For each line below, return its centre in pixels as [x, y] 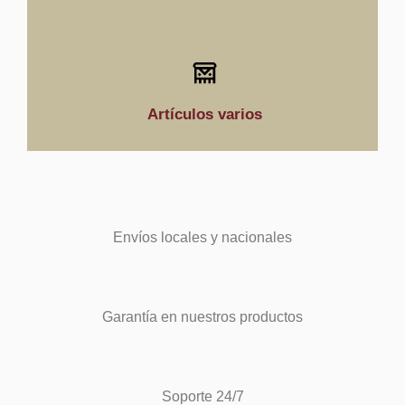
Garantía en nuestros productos [202, 316]
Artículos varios [205, 114]
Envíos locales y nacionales [202, 237]
